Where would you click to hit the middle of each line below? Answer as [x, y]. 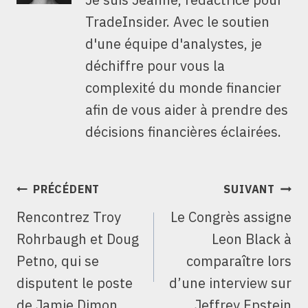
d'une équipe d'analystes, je [174, 44]
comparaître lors [239, 261]
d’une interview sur [230, 283]
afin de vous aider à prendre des [187, 110]
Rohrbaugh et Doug [78, 239]
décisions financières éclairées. [183, 132]
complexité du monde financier [183, 88]
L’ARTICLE [61, 225]
